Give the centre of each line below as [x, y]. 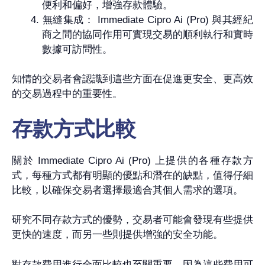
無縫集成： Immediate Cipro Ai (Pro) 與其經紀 [148, 20]
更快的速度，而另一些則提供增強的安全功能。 [117, 235]
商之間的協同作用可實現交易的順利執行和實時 [148, 34]
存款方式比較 [74, 128]
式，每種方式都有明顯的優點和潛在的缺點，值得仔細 [132, 175]
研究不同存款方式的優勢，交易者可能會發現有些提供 [132, 220]
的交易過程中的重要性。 [67, 94]
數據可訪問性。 [77, 49]
